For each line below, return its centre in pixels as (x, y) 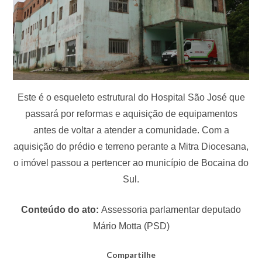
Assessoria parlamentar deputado (171, 209)
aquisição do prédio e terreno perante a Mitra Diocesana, (131, 146)
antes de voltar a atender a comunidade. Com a (131, 130)
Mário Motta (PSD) (131, 226)
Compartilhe (131, 254)
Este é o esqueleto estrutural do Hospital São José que (131, 97)
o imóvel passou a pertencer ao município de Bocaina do (131, 163)
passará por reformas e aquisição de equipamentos (131, 113)
